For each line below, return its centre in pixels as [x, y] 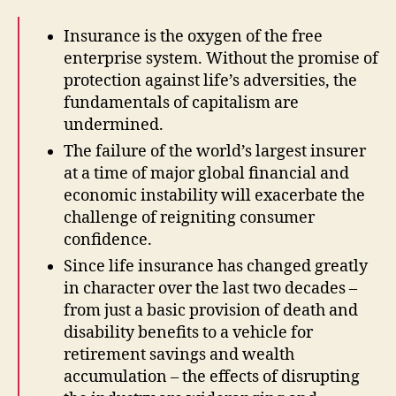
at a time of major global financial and [206, 174]
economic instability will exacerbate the [214, 196]
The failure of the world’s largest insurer [215, 152]
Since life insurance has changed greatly [216, 267]
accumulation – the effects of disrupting [212, 377]
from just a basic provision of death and [211, 311]
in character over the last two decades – [210, 289]
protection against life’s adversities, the [210, 81]
